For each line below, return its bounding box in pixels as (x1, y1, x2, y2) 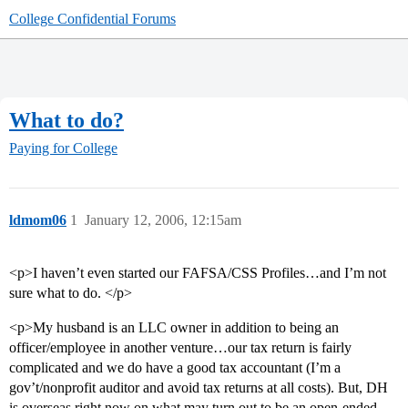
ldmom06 (9, 212, 66, 229)
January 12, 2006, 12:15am (85, 212, 241, 229)
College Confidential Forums (9, 11, 176, 26)
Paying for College (9, 140, 117, 157)
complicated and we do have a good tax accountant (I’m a (9, 360, 341, 376)
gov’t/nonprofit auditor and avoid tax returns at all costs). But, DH (9, 380, 388, 396)
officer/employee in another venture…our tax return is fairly (9, 340, 352, 356)
